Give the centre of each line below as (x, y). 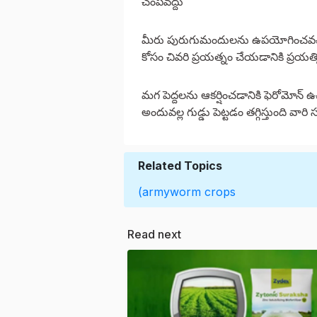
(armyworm (169, 192)
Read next (154, 235)
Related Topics (180, 166)
